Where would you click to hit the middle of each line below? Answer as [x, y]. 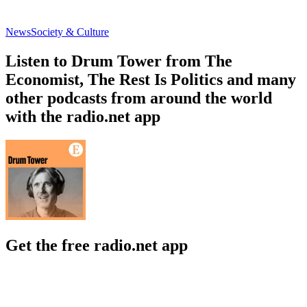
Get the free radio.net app [97, 245]
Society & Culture [70, 32]
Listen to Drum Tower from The [119, 61]
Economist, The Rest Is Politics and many [151, 79]
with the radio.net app [83, 116]
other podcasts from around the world [139, 98]
